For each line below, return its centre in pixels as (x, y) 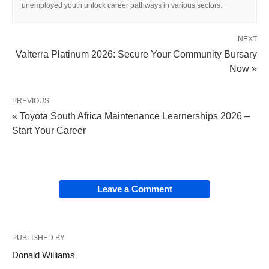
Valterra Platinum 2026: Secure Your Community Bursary (136, 55)
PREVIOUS (31, 101)
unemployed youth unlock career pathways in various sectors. (122, 6)
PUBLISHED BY (38, 238)
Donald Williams (44, 255)
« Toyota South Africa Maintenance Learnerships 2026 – (131, 116)
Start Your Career (49, 131)
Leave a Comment (134, 189)
